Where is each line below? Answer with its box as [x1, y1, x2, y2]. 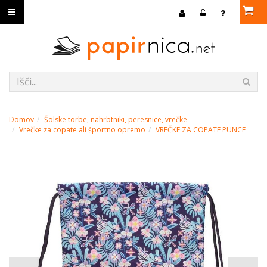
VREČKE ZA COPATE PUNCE [156, 125, 246, 135]
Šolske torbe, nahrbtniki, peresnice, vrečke [44, 114, 187, 125]
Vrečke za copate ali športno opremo [19, 125, 145, 135]
